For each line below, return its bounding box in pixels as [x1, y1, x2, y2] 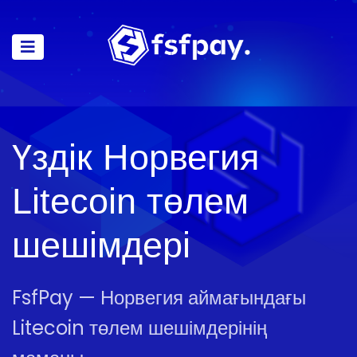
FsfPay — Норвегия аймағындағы [12, 284, 306, 311]
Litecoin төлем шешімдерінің [12, 315, 267, 341]
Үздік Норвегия [12, 137, 259, 178]
